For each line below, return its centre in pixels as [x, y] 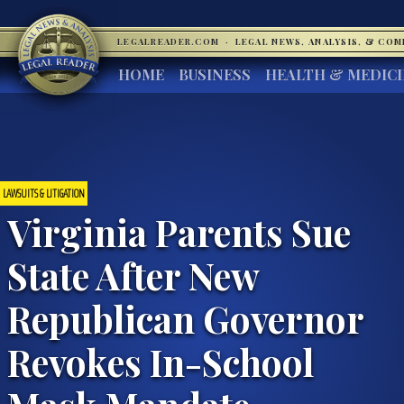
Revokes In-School [161, 361]
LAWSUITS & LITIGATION [44, 193]
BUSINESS [215, 74]
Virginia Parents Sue [179, 231]
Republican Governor [185, 318]
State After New [133, 275]
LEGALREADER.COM [170, 41]
